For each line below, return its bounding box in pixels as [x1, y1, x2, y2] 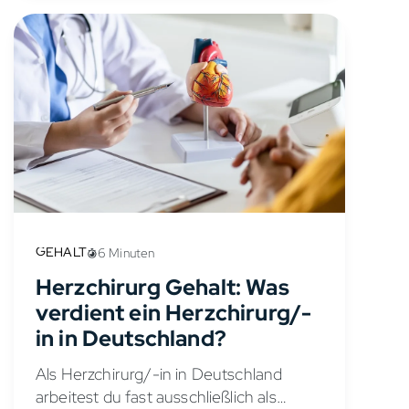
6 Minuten [97, 244, 155, 261]
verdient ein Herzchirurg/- [36, 298, 312, 327]
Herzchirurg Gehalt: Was [36, 272, 289, 301]
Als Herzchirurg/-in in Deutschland [36, 362, 283, 384]
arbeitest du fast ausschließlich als [36, 385, 277, 407]
